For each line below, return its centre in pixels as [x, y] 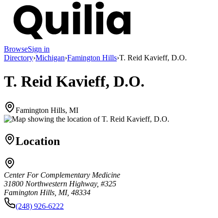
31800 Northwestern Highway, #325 [60, 184]
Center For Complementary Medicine [62, 175]
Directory [18, 57]
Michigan [50, 57]
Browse [16, 49]
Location [38, 141]
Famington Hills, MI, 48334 [47, 193]
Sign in [39, 49]
